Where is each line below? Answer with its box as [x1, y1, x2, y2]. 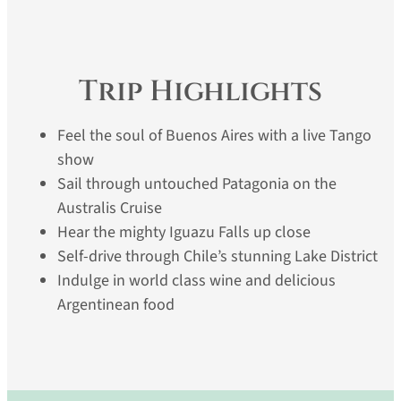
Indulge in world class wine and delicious [57, 269, 336, 292]
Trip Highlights [79, 72, 322, 111]
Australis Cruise [57, 196, 162, 219]
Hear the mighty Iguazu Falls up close [57, 220, 311, 243]
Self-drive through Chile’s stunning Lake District [57, 244, 378, 268]
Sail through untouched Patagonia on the [57, 172, 337, 195]
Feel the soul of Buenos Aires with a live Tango [57, 124, 371, 147]
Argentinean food [57, 293, 175, 316]
